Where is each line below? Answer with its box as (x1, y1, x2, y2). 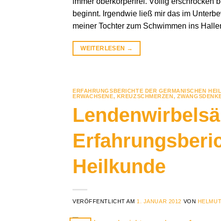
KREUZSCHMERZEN (116, 93, 174, 100)
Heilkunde (73, 155, 166, 177)
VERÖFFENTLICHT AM (73, 198, 137, 204)
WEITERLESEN (80, 45, 127, 52)
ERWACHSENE (73, 93, 113, 100)
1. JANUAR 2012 (137, 198, 182, 204)
